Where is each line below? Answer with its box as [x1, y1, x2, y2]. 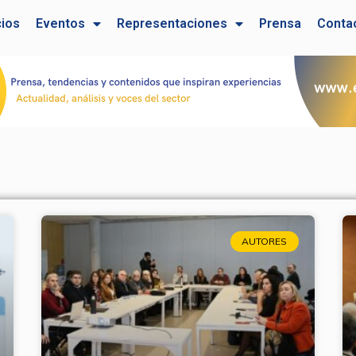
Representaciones [117, 16, 228, 32]
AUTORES [242, 234, 288, 247]
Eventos [36, 16, 86, 32]
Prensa [259, 16, 302, 32]
